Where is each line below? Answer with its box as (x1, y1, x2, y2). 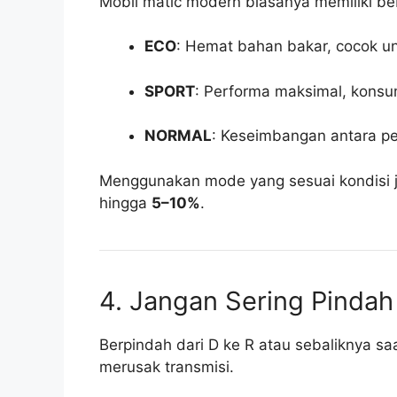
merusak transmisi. (99, 357, 234, 376)
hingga (99, 193, 152, 212)
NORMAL (144, 127, 212, 145)
